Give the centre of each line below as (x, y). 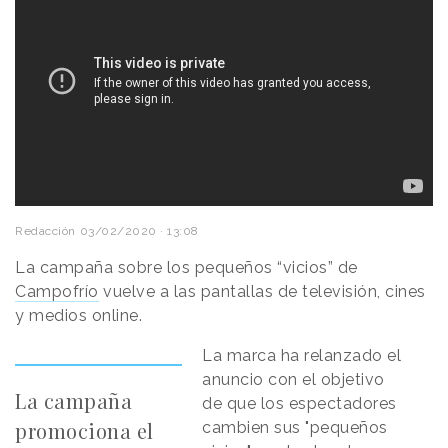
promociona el (84, 430)
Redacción (45, 230)
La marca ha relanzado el (302, 355)
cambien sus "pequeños (295, 427)
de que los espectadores (299, 403)
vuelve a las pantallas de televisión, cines (262, 291)
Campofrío (57, 291)
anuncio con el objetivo (293, 379)
